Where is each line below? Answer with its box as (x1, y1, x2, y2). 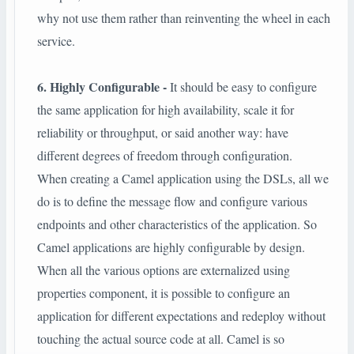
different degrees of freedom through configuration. (37, 147, 292, 164)
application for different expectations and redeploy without (37, 307, 326, 325)
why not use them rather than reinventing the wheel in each (37, 9, 330, 27)
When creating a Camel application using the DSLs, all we (37, 170, 329, 187)
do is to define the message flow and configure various (37, 193, 307, 210)
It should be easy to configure (167, 78, 317, 96)
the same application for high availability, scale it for (37, 101, 294, 119)
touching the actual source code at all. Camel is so (37, 330, 284, 348)
